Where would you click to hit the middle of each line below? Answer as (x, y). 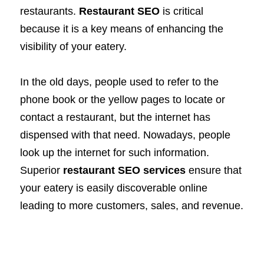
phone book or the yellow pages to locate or (123, 100)
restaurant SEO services (124, 171)
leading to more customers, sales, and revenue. (132, 206)
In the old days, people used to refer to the (119, 82)
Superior (42, 171)
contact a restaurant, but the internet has (115, 118)
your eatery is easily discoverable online (114, 188)
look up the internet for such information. (115, 153)
